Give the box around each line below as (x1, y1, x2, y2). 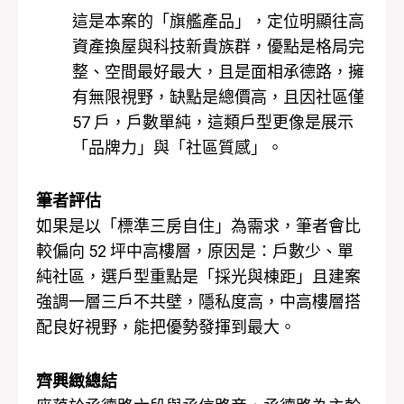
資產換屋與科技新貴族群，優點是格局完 (72, 36, 364, 56)
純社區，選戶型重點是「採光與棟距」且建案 (36, 267, 361, 287)
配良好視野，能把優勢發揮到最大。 (36, 317, 296, 337)
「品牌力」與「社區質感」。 (72, 137, 283, 157)
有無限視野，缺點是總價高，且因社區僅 (72, 87, 364, 106)
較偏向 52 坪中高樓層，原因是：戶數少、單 (36, 242, 353, 262)
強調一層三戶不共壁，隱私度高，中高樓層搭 (36, 292, 361, 312)
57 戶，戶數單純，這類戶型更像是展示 (72, 112, 353, 132)
